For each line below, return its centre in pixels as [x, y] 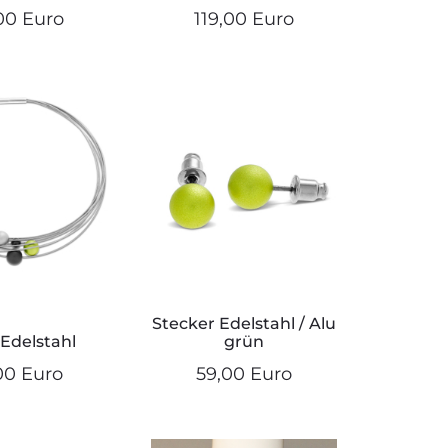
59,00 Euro [244, 374]
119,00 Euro [244, 19]
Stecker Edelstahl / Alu [244, 324]
